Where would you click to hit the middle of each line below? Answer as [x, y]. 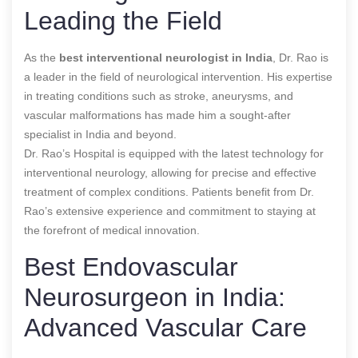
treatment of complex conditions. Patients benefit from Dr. [169, 191]
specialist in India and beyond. [100, 134]
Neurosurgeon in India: [155, 297]
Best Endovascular [131, 267]
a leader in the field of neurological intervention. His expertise [178, 76]
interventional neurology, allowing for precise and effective [170, 172]
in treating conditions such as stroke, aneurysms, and [159, 95]
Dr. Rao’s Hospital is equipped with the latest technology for [174, 153]
